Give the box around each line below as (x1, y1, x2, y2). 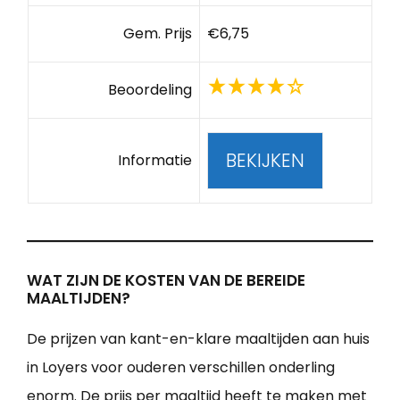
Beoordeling (108, 79, 193, 101)
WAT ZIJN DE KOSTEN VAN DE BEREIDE (27, 270, 305, 292)
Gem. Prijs (123, 23, 193, 45)
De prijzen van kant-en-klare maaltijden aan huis (27, 329, 370, 350)
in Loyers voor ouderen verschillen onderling (27, 357, 335, 379)
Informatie (118, 150, 193, 171)
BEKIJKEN (225, 147, 304, 174)
